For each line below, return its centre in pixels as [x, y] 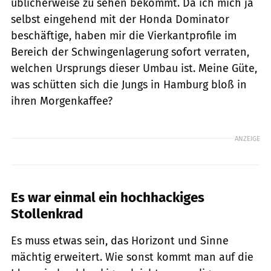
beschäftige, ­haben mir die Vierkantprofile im [124, 36]
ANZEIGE [247, 138]
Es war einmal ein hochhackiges [108, 198]
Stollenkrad [47, 214]
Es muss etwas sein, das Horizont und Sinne [120, 241]
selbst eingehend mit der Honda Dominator [120, 20]
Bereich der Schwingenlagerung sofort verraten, [130, 52]
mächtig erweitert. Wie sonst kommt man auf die [132, 257]
